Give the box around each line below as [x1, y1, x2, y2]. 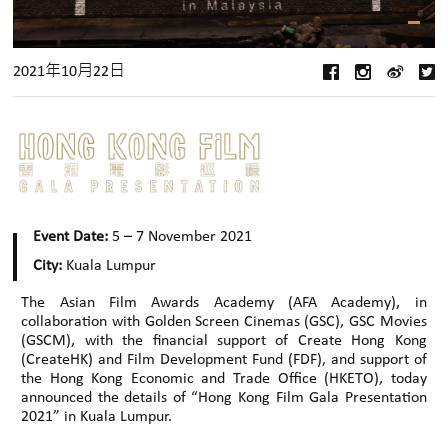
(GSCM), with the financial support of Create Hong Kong [21, 333, 427, 350]
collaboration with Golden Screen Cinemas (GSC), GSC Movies [21, 314, 427, 331]
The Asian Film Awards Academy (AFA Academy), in [21, 295, 427, 312]
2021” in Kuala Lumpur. [21, 409, 173, 426]
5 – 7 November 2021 [108, 229, 253, 246]
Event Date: [33, 229, 109, 246]
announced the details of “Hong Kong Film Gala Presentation [21, 390, 427, 407]
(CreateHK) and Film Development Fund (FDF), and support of [21, 352, 427, 369]
